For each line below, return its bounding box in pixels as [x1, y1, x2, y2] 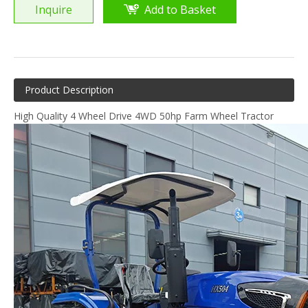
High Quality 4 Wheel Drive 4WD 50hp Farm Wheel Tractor [14, 109, 274, 122]
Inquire [35, 2, 72, 17]
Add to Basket [144, 2, 216, 17]
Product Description [25, 83, 113, 96]
